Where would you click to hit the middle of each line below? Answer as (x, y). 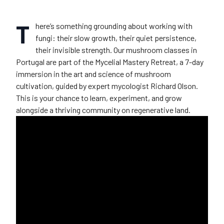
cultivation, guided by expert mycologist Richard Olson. (107, 86)
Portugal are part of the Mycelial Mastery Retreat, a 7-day (110, 62)
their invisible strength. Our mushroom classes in (116, 50)
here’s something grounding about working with (114, 26)
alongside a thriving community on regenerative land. (103, 110)
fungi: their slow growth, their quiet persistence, (116, 38)
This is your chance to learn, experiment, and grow (99, 98)
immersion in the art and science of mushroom (93, 74)
